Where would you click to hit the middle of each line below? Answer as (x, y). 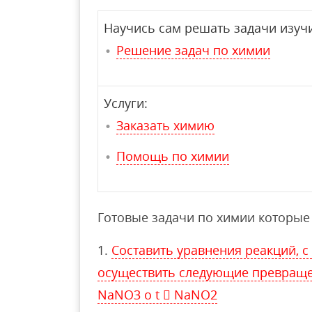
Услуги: (126, 103)
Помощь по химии (173, 156)
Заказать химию (165, 125)
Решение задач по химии (193, 50)
